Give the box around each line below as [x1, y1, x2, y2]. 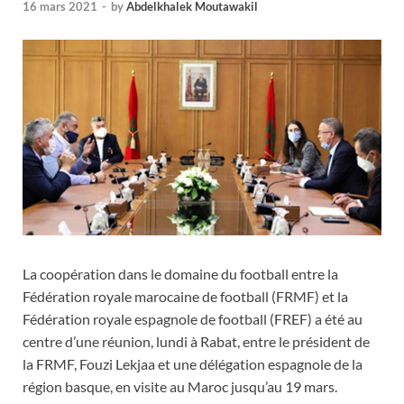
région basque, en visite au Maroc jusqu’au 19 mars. [23, 377, 337, 395]
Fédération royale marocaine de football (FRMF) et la [23, 287, 348, 305]
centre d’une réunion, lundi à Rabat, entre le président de [23, 332, 370, 350]
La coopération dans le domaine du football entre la [23, 264, 338, 282]
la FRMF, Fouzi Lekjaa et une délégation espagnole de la [23, 354, 363, 372]
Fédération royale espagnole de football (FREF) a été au [23, 309, 363, 327]
